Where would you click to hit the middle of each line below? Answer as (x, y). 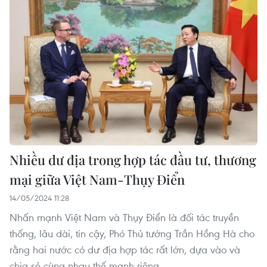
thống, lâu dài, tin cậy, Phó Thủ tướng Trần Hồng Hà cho (132, 233)
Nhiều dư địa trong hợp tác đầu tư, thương (133, 159)
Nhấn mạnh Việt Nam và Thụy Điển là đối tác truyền (124, 217)
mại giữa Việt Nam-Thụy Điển (97, 179)
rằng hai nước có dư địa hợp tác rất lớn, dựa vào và (125, 249)
